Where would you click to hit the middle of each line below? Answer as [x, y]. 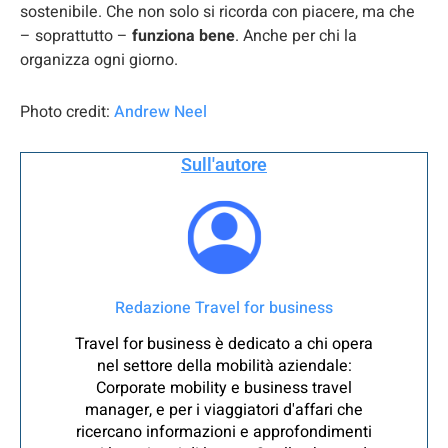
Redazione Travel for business [224, 307]
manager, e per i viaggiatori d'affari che [224, 409]
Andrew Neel [160, 111]
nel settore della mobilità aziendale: [224, 365]
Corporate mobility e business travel [224, 387]
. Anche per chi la [296, 35]
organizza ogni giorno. [99, 59]
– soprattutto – [76, 35]
